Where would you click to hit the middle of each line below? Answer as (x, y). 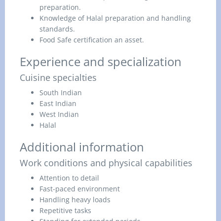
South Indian (61, 92)
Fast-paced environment (80, 189)
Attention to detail (69, 178)
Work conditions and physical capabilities (106, 163)
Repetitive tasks (65, 210)
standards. (57, 29)
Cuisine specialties (58, 77)
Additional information (82, 147)
